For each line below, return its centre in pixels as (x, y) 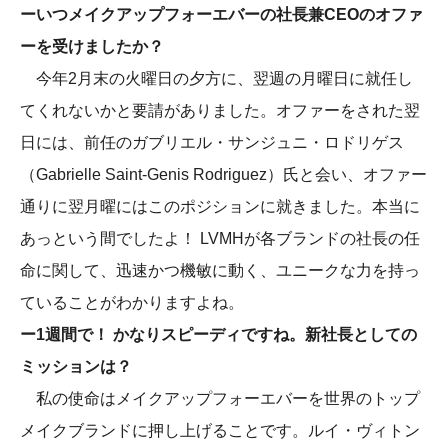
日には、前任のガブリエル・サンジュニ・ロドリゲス (212, 142)
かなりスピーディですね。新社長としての (265, 334)
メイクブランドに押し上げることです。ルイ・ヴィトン (220, 430)
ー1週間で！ (66, 334)
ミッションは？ (76, 366)
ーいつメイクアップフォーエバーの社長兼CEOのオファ (221, 14)
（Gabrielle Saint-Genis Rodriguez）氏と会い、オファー (223, 174)
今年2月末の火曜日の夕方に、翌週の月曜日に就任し (216, 78)
